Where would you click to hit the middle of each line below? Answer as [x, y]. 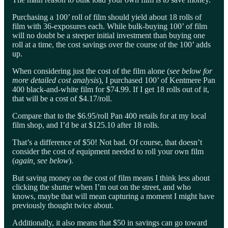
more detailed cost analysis [55, 80]
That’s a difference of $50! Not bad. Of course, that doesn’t [107, 142]
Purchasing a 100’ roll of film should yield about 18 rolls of [107, 17]
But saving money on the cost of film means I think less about [111, 178]
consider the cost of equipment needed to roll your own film [108, 151]
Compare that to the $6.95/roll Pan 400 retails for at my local [109, 116]
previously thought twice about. [63, 205]
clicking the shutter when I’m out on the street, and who [102, 187]
